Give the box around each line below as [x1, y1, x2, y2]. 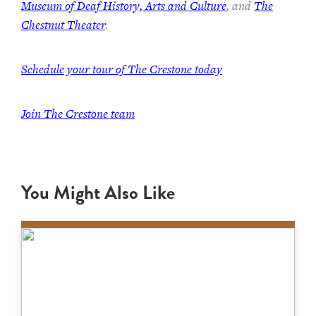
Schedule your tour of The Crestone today [21, 61, 222, 78]
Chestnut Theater [21, 16, 105, 34]
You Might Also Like [21, 178, 175, 207]
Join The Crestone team [21, 105, 135, 123]
